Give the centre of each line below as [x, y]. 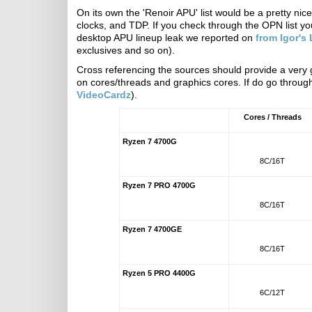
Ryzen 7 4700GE [152, 229]
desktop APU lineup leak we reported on [166, 38]
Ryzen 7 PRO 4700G [159, 185]
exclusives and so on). [126, 50]
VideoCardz [104, 95]
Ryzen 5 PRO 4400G [159, 273]
